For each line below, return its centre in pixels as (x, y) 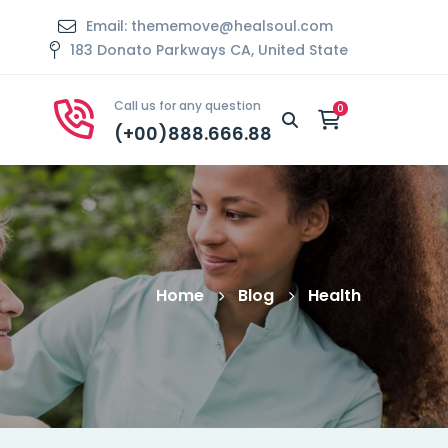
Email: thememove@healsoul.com (209, 26)
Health (334, 295)
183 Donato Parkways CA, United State (209, 50)
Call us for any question (187, 105)
